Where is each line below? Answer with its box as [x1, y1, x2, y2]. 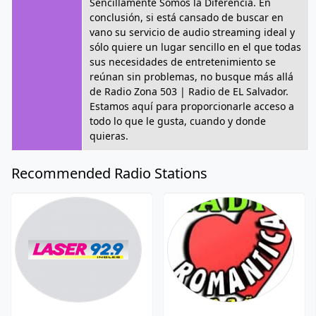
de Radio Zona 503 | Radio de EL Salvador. [90, 85, 288, 98]
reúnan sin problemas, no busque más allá [90, 70, 293, 83]
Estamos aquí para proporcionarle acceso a [90, 99, 294, 113]
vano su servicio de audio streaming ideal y [90, 25, 295, 39]
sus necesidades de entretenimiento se [90, 55, 276, 68]
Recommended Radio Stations [11, 164, 207, 183]
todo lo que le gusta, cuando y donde [90, 114, 266, 128]
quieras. [90, 129, 128, 142]
